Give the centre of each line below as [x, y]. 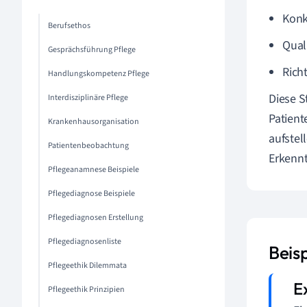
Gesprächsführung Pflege [92, 50]
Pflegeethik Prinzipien [86, 290]
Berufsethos [69, 26]
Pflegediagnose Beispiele [91, 194]
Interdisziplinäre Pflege [88, 98]
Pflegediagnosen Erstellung [96, 218]
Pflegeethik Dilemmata [87, 266]
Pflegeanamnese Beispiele [94, 170]
